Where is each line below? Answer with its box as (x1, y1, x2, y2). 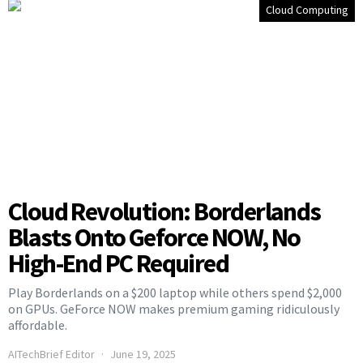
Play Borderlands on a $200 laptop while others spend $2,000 (8, 284, 342, 301)
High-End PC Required (8, 246, 228, 280)
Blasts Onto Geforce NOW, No (8, 220, 301, 254)
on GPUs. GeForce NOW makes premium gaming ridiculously (8, 300, 340, 317)
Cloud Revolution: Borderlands (8, 194, 321, 228)
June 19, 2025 (110, 346, 176, 361)
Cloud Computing (266, 2, 348, 17)
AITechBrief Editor (8, 346, 95, 361)
